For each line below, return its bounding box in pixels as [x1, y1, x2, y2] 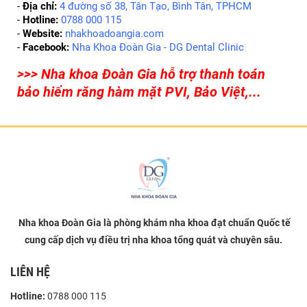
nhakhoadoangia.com [62, 27, 164, 40]
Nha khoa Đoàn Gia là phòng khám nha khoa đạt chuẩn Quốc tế [19, 217, 291, 228]
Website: [23, 27, 62, 40]
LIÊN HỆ [10, 264, 50, 279]
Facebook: [23, 40, 69, 53]
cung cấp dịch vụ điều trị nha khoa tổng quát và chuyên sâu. [25, 234, 282, 245]
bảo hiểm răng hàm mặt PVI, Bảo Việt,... [17, 84, 261, 100]
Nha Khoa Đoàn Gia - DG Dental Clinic [69, 40, 244, 53]
